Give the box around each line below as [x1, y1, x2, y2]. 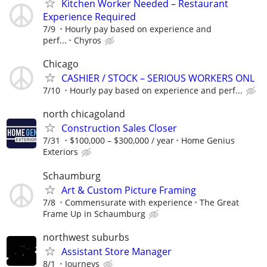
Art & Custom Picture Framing [61, 183, 196, 197]
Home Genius [181, 135, 235, 147]
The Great [200, 196, 239, 208]
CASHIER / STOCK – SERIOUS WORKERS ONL [61, 72, 254, 85]
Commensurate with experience [65, 196, 193, 208]
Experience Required [43, 10, 136, 23]
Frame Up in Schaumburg [43, 207, 145, 219]
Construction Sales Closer [61, 122, 177, 135]
